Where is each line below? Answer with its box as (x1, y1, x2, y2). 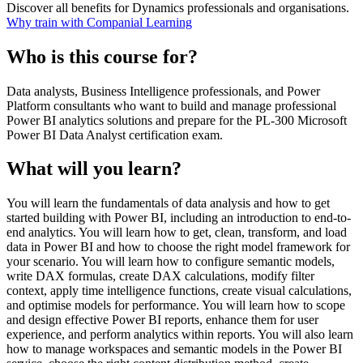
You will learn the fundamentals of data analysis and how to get (6, 196, 330, 211)
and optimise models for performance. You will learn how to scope (6, 298, 345, 313)
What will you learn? (6, 158, 181, 180)
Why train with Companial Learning (6, 15, 192, 29)
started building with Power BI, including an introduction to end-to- (6, 211, 351, 225)
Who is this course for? (6, 45, 198, 67)
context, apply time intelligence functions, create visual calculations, (6, 284, 352, 298)
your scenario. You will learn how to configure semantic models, (6, 254, 335, 269)
